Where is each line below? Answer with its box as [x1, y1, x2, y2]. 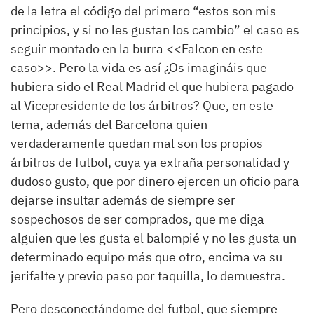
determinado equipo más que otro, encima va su [11, 249, 282, 265]
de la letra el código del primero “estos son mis [11, 3, 276, 19]
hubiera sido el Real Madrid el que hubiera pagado [11, 78, 294, 95]
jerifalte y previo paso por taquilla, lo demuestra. [11, 268, 285, 284]
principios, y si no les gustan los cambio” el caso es [11, 22, 299, 38]
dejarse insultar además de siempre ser [11, 192, 235, 208]
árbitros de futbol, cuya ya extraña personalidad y [11, 154, 289, 170]
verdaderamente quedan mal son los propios [11, 135, 263, 151]
